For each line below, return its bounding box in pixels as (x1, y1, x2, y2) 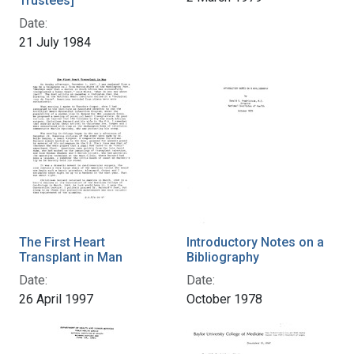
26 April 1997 (19, 292, 93, 307)
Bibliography (186, 250, 259, 265)
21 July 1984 (19, 35, 91, 51)
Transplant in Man (19, 250, 122, 265)
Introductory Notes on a (186, 235, 324, 250)
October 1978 (186, 292, 262, 307)
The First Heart (19, 235, 105, 250)
